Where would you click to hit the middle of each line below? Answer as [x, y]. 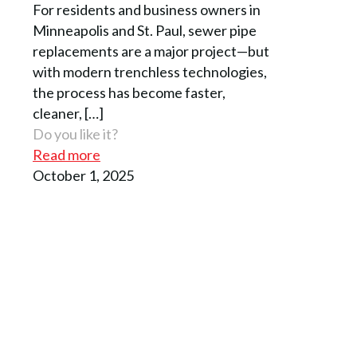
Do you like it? [75, 134]
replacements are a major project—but [151, 51]
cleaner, [57, 114]
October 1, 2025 [83, 176]
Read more [67, 155]
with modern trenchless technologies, [150, 72]
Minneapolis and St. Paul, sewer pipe [145, 31]
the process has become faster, [129, 93]
